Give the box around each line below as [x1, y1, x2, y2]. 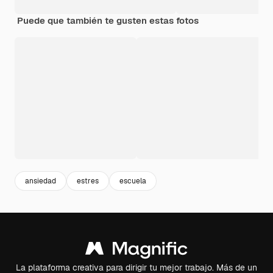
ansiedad [25, 175, 56, 186]
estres [77, 175, 99, 186]
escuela [119, 175, 146, 186]
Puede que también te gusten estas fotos [17, 15, 199, 27]
